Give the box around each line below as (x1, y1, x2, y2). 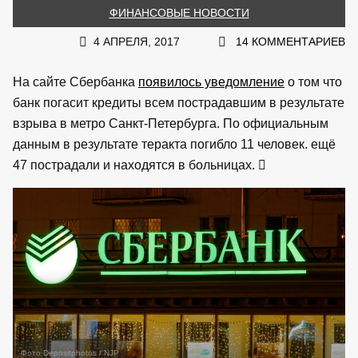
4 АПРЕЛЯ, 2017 (93, 34, 180, 48)
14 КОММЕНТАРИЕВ (236, 34, 345, 48)
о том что (284, 74, 342, 89)
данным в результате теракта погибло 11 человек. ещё (13, 137, 336, 151)
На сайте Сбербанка (13, 74, 138, 89)
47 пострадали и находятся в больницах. (13, 157, 258, 172)
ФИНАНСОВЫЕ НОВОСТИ (109, 6, 249, 19)
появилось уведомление (138, 74, 284, 89)
